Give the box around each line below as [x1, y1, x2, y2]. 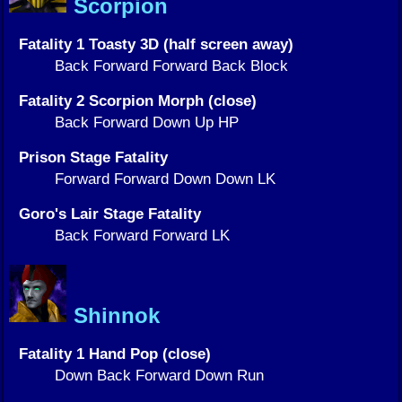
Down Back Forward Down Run [55, 366, 264, 385]
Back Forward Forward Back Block [55, 56, 288, 74]
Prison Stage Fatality [19, 147, 168, 166]
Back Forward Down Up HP [55, 112, 239, 131]
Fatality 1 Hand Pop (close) [19, 345, 211, 363]
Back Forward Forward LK [55, 225, 230, 244]
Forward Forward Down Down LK [55, 169, 275, 188]
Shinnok [67, 302, 160, 328]
